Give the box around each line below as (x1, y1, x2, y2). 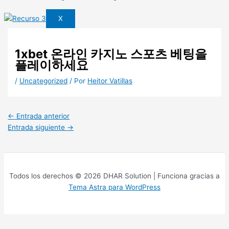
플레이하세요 (15, 58, 89, 73)
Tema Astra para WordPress (68, 182, 161, 191)
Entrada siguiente (8, 123, 67, 132)
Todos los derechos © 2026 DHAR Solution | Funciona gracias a (9, 171, 220, 180)
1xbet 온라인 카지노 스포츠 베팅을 (15, 47, 208, 62)
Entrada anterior (14, 112, 70, 121)
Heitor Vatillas (87, 77, 133, 85)
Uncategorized (19, 77, 68, 85)
